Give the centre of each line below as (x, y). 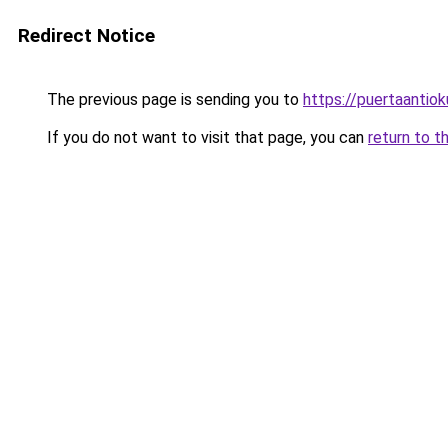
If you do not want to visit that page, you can (205, 137)
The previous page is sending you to (173, 99)
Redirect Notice (86, 35)
